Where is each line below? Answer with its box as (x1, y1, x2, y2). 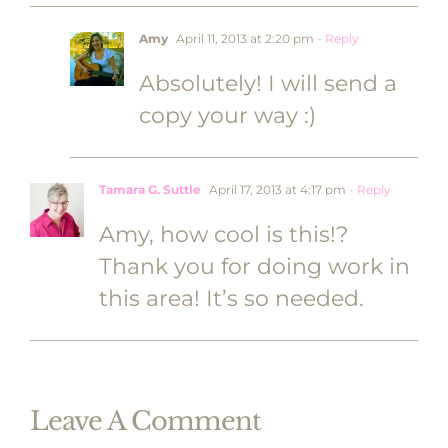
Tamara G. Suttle (99, 182, 201, 197)
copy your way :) (139, 102, 316, 129)
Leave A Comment (30, 405, 261, 437)
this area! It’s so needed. (99, 285, 364, 312)
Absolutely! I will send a (139, 70, 397, 97)
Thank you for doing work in (99, 253, 410, 280)
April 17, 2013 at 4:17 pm (206, 182, 346, 197)
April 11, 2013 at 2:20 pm (173, 31, 314, 46)
